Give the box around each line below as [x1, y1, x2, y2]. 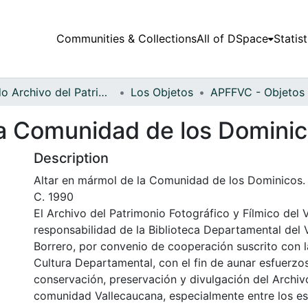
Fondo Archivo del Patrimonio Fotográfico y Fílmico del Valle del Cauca [98, 85, 107, 99]
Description [34, 149, 109, 166]
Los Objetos [131, 85, 193, 99]
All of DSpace [196, 32, 268, 46]
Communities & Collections [56, 32, 197, 46]
